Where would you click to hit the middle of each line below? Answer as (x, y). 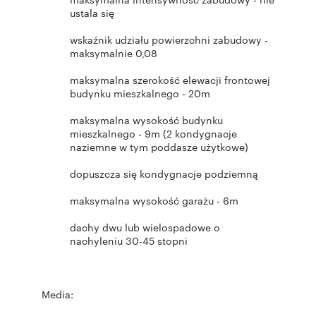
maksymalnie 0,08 (114, 53)
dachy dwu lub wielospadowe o (145, 227)
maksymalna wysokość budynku (146, 120)
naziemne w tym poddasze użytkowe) (159, 147)
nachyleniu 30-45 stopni (130, 241)
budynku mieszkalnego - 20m (140, 93)
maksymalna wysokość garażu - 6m (156, 200)
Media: (57, 294)
